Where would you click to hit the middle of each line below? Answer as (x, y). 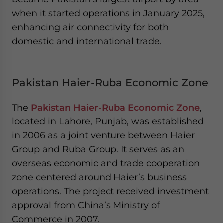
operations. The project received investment (110, 191)
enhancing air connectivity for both (90, 27)
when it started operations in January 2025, (108, 13)
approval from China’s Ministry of (86, 205)
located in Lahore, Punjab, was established (108, 121)
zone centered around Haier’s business (99, 177)
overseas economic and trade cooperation (106, 163)
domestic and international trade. (87, 41)
